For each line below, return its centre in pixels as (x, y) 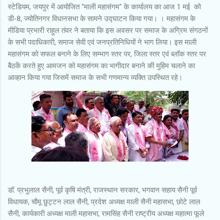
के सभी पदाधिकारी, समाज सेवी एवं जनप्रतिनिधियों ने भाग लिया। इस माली (102, 42)
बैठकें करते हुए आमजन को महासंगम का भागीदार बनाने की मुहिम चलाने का (101, 66)
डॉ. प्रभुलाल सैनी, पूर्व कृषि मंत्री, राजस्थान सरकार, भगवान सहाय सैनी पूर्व (102, 190)
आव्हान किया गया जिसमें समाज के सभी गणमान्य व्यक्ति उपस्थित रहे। (95, 77)
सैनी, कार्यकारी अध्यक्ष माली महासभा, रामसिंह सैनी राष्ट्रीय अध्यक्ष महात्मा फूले (106, 213)
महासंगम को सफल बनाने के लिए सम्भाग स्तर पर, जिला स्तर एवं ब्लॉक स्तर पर (107, 54)
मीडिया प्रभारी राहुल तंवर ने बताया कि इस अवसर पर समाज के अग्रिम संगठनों (108, 30)
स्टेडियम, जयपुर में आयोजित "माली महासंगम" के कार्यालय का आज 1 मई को (104, 7)
